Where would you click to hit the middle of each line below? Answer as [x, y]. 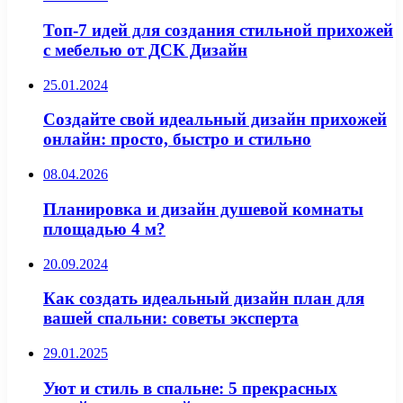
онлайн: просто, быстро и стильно [177, 139]
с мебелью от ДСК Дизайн [145, 49]
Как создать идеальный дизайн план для [204, 299]
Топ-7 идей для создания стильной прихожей [218, 30]
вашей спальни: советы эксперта [171, 318]
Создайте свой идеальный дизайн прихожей [215, 120]
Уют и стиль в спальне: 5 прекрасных [190, 388]
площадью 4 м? [104, 228]
